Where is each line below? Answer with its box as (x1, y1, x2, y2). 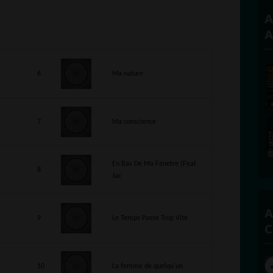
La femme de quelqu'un (112, 263, 183, 270)
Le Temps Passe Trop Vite (112, 214, 188, 222)
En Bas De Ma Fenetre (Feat (112, 160, 196, 168)
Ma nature (112, 70, 143, 77)
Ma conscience (112, 118, 156, 126)
